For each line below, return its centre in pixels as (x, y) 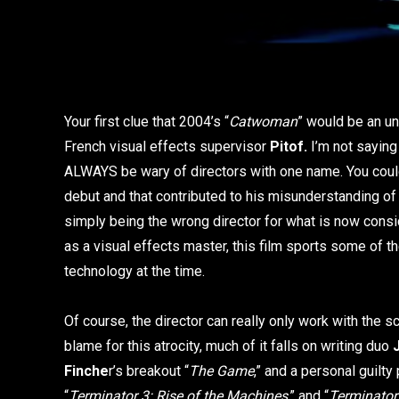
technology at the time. (134, 271)
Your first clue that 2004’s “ (147, 121)
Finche (86, 370)
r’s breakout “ (149, 370)
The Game (221, 370)
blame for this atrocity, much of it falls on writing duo (228, 346)
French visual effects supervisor (167, 146)
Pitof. (289, 146)
